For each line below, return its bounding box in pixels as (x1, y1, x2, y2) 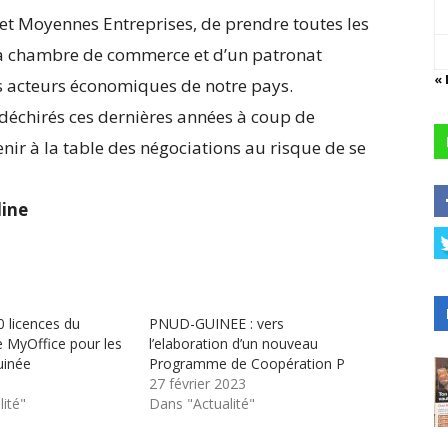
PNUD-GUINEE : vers (149, 313, 285, 333)
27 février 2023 (149, 373, 247, 393)
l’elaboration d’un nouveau (149, 333, 319, 353)
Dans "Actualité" (149, 393, 256, 413)
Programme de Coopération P (149, 353, 346, 373)
